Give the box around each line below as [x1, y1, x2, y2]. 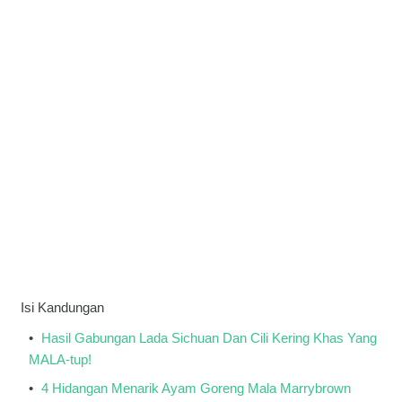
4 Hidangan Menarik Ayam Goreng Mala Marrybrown [38, 380, 351, 396]
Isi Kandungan [21, 300, 104, 315]
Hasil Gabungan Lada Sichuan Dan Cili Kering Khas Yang [38, 330, 377, 345]
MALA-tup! [29, 352, 92, 367]
